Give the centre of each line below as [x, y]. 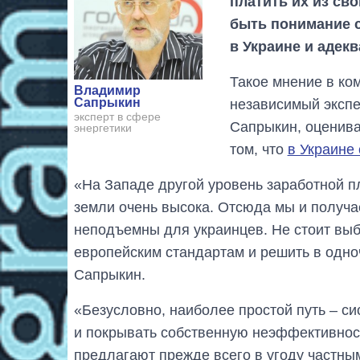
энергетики [103, 128]
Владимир [107, 91]
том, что [258, 149]
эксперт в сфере [117, 117]
